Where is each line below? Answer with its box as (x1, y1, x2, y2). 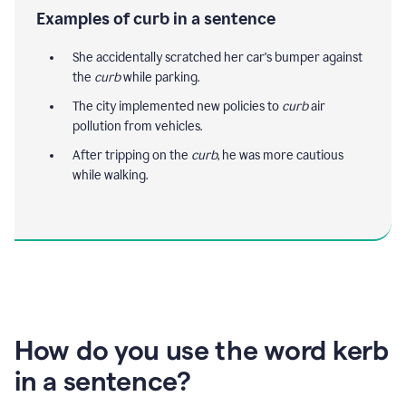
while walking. (72, 167, 148, 183)
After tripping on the (72, 147, 191, 163)
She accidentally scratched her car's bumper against (72, 49, 362, 65)
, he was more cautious (217, 147, 343, 163)
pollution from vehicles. (72, 118, 202, 134)
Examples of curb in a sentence (36, 8, 275, 29)
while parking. (121, 69, 199, 85)
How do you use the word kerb (14, 334, 389, 365)
